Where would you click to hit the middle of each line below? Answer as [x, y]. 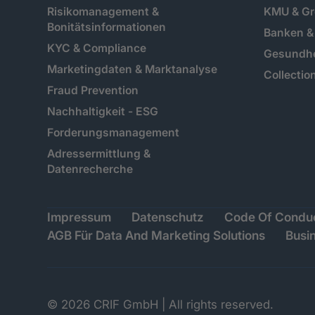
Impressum [79, 217]
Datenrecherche [90, 169]
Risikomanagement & [103, 12]
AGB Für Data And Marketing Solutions [156, 236]
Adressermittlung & [98, 154]
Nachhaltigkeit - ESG [102, 112]
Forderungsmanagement [113, 133]
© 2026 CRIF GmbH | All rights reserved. [160, 304]
